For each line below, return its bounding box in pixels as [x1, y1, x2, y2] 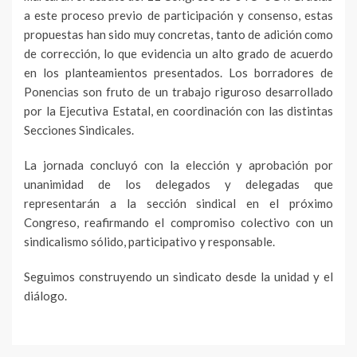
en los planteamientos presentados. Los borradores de [24, 65, 333, 80]
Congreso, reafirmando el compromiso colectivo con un [24, 215, 333, 230]
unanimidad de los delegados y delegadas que [24, 177, 333, 192]
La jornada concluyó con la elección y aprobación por [24, 158, 333, 173]
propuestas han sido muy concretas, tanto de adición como [24, 27, 333, 42]
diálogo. [24, 288, 67, 304]
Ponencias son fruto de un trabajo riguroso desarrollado [24, 84, 333, 100]
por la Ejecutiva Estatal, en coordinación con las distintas [24, 104, 333, 119]
